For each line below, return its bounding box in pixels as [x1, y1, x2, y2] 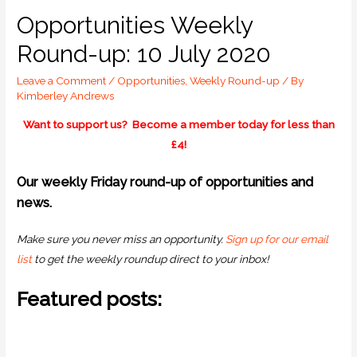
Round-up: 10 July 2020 [17, 40, 272, 68]
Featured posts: [17, 287, 163, 312]
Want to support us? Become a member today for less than [22, 117, 335, 131]
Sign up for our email [226, 232, 329, 245]
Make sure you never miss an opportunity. [17, 232, 226, 245]
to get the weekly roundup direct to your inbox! [34, 252, 272, 265]
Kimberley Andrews [17, 89, 115, 102]
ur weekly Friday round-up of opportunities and [26, 174, 314, 190]
